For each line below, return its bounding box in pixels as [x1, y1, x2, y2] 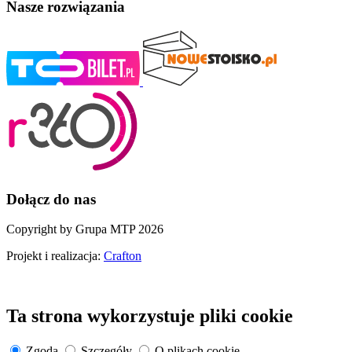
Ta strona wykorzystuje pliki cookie [6, 306, 293, 327]
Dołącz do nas [6, 190, 96, 207]
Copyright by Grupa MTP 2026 [6, 222, 163, 236]
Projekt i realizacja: [6, 249, 104, 263]
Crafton [104, 249, 141, 263]
